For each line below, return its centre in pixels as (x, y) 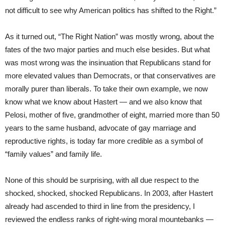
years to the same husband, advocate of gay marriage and (100, 128)
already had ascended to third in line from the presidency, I (100, 206)
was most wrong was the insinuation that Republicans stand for (108, 62)
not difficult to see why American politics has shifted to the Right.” (111, 10)
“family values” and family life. (53, 154)
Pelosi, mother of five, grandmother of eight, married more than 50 (112, 115)
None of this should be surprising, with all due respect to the (102, 180)
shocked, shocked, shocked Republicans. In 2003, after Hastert (109, 193)
